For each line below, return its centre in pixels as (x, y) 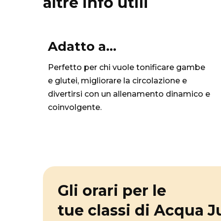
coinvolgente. (75, 107)
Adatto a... (82, 46)
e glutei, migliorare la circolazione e (117, 81)
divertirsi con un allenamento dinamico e (129, 94)
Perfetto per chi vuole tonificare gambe (127, 67)
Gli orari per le (112, 191)
